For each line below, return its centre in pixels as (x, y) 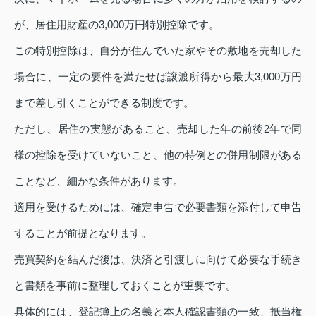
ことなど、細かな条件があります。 (99, 181)
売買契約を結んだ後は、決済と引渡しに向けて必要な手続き (158, 260)
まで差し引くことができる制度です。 (104, 103)
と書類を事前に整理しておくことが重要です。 (125, 286)
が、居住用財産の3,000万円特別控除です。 (117, 25)
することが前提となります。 (83, 233)
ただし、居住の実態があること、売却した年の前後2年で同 (158, 129)
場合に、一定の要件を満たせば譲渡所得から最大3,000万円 (158, 77)
